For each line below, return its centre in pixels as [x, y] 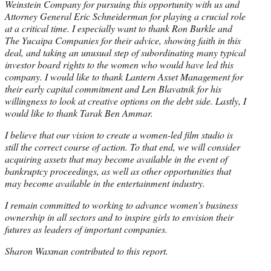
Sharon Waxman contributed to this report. [88, 251]
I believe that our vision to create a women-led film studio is [119, 135]
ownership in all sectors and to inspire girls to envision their [119, 217]
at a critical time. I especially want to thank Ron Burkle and [119, 28]
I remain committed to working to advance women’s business [121, 205]
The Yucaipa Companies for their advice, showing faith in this [123, 41]
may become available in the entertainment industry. [105, 183]
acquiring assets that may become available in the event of [116, 159]
